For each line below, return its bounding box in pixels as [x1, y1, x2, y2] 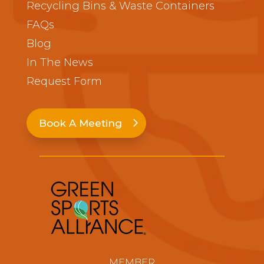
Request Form [26, 75, 102, 88]
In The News [26, 56, 93, 70]
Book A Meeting [38, 117, 122, 130]
